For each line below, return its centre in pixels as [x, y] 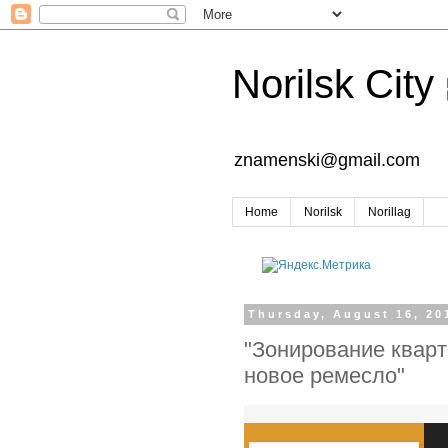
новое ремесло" [324, 375]
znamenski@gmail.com [327, 160]
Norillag [389, 212]
